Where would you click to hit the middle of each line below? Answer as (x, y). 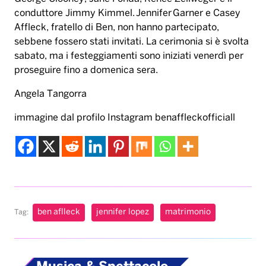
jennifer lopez (123, 213)
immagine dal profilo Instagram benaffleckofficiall (125, 118)
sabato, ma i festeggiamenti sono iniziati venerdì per (129, 56)
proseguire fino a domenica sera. (86, 71)
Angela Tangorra (50, 94)
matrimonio (188, 213)
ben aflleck (59, 213)
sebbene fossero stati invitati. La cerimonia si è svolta (132, 42)
